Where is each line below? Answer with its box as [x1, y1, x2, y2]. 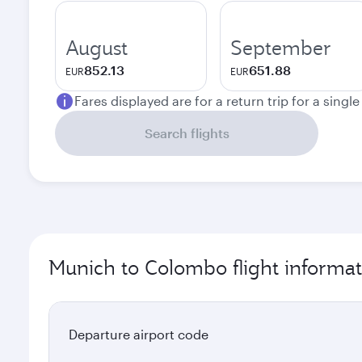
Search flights [144, 125, 229, 141]
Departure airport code [69, 326, 208, 342]
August [65, 35, 128, 61]
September [230, 35, 331, 61]
